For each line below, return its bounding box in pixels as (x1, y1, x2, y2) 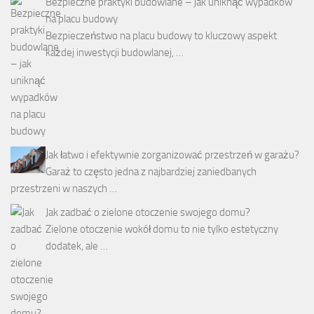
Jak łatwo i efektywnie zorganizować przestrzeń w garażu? (46, 149, 299, 162)
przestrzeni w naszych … (11, 182, 117, 196)
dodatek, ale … (46, 240, 108, 253)
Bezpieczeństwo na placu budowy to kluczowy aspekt (46, 29, 277, 43)
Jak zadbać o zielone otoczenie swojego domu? (46, 206, 250, 219)
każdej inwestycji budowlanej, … (46, 46, 184, 60)
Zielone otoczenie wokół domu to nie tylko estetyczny (46, 223, 278, 236)
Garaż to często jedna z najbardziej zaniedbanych (46, 165, 257, 179)
